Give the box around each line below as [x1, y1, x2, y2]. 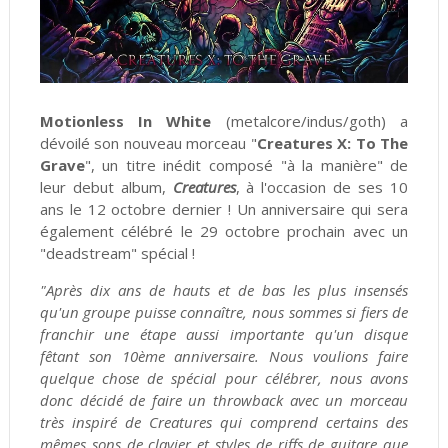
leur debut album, [39, 177, 173, 198]
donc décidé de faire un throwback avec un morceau [39, 390, 409, 411]
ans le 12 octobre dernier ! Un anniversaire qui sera [39, 199, 409, 220]
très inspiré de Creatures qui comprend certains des [39, 412, 409, 433]
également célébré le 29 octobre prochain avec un [39, 221, 409, 242]
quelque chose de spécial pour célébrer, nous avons [39, 368, 409, 389]
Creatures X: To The [256, 133, 409, 154]
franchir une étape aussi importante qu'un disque [39, 324, 409, 345]
